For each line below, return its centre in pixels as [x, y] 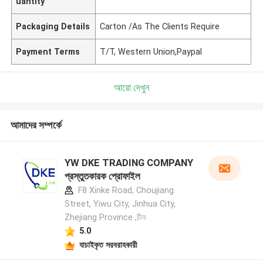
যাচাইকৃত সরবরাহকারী [108, 245]
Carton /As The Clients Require [160, 26]
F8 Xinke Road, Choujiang [124, 190]
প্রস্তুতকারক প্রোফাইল [102, 176]
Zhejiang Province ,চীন [105, 218]
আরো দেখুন [131, 87]
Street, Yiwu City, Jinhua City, [120, 204]
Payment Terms [48, 51]
